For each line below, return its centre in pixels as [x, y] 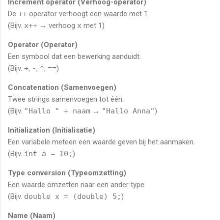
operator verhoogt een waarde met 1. [88, 14]
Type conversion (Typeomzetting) [67, 173]
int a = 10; [48, 153]
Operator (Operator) [43, 44]
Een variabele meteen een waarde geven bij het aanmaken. [101, 142]
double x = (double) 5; [73, 196]
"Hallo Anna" [128, 111]
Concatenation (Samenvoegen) [62, 87]
